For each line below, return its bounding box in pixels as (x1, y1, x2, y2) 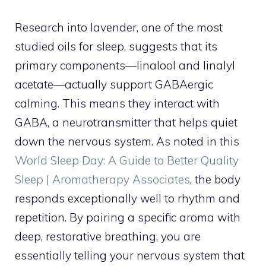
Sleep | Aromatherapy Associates (15, 172, 190, 186)
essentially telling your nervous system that (15, 248, 245, 262)
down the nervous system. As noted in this (15, 134, 239, 148)
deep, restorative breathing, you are (15, 229, 201, 243)
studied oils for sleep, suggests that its (15, 39, 217, 53)
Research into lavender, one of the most (15, 20, 223, 34)
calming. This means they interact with (15, 96, 220, 110)
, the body (190, 172, 240, 186)
